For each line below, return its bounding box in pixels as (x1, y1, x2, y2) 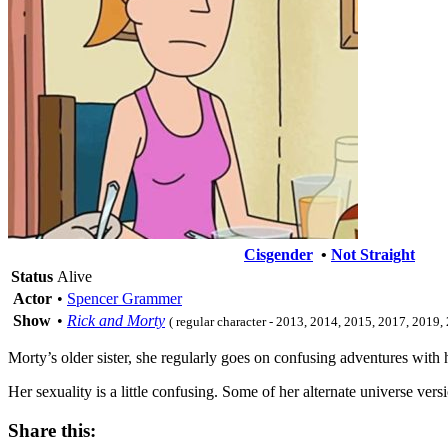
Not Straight (331, 245, 415, 263)
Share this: (8, 419, 96, 441)
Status (11, 267, 53, 285)
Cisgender (244, 245, 313, 263)
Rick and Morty (67, 311, 165, 329)
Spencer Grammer (67, 289, 182, 307)
